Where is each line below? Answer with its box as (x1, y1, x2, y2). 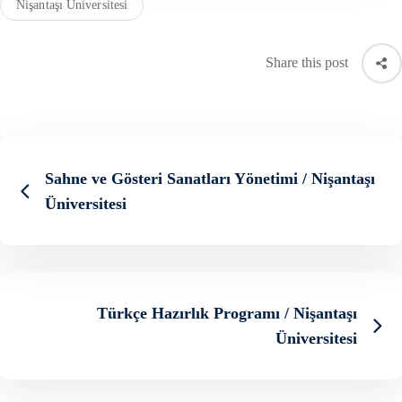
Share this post (266, 55, 348, 71)
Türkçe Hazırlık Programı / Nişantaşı (97, 303, 357, 322)
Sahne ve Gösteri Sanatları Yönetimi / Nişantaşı (45, 169, 375, 188)
